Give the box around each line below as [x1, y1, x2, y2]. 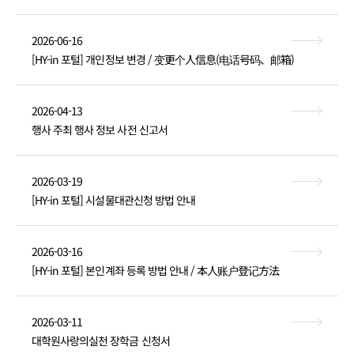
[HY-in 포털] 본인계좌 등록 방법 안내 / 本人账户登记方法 [32, 262, 280, 278]
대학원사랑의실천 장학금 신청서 [32, 333, 170, 348]
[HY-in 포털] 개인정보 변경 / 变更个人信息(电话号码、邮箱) [32, 51, 295, 67]
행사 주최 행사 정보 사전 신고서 [32, 122, 168, 137]
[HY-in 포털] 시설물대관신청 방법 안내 [32, 192, 195, 208]
